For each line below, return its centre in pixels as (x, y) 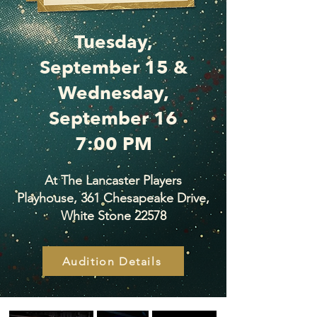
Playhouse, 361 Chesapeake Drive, (113, 198)
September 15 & (113, 68)
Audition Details (112, 261)
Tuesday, (113, 42)
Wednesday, (113, 93)
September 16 (113, 119)
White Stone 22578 (113, 216)
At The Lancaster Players (113, 180)
